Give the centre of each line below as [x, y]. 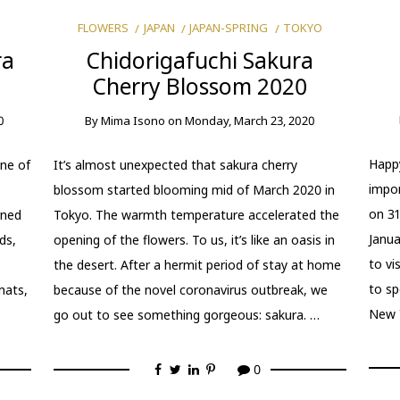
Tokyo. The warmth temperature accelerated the [197, 215]
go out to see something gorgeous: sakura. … [187, 315]
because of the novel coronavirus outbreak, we [191, 290]
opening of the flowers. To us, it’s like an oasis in [195, 240]
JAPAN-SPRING [229, 27]
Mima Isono [133, 120]
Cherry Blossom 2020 [200, 86]
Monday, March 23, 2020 [250, 120]
